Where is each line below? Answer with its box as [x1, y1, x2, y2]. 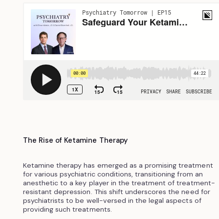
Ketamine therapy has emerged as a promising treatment [22, 160, 213, 170]
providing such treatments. [22, 204, 112, 214]
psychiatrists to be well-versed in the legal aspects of [22, 196, 201, 205]
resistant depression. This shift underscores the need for [22, 187, 210, 196]
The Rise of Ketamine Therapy [22, 135, 128, 145]
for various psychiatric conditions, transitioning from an [22, 169, 203, 178]
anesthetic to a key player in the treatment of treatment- [22, 178, 215, 187]
